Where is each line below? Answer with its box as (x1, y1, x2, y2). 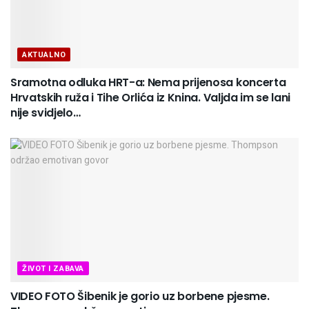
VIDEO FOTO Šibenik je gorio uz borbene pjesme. (10, 288, 270, 304)
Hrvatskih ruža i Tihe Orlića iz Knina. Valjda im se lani (10, 89, 291, 106)
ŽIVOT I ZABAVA (22, 262, 84, 275)
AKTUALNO (22, 48, 66, 61)
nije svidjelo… (10, 104, 81, 121)
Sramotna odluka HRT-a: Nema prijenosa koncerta (10, 74, 286, 90)
